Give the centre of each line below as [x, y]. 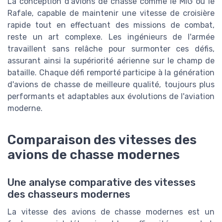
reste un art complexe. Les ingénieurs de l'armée [111, 37]
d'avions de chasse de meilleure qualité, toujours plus [111, 84]
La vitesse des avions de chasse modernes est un [111, 212]
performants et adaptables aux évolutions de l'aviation [111, 96]
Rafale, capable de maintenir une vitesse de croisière [111, 13]
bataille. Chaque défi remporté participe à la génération [111, 72]
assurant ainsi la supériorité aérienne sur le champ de [111, 60]
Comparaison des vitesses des [102, 139]
